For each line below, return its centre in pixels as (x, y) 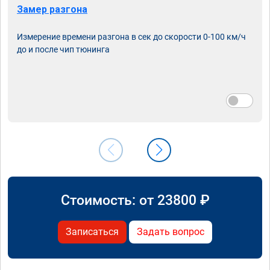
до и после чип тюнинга (63, 49)
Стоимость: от (109, 200)
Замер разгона (52, 9)
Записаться (92, 231)
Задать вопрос (171, 231)
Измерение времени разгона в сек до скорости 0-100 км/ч (131, 36)
